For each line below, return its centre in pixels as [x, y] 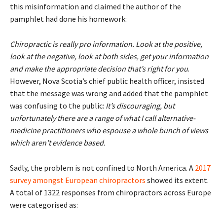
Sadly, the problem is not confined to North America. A [102, 167]
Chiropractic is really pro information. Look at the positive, [106, 44]
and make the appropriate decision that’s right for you [99, 68]
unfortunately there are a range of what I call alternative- [103, 118]
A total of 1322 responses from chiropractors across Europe [110, 192]
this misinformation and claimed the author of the [95, 6]
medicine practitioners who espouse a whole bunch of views [109, 130]
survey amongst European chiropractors [78, 180]
